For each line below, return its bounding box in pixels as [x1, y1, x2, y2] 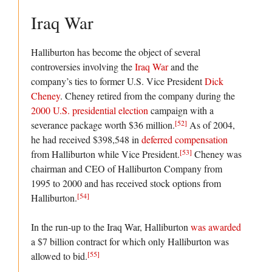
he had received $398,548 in [31, 133, 141, 146]
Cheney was [192, 148, 242, 161]
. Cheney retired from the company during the [60, 89, 235, 103]
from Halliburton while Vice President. [31, 148, 180, 161]
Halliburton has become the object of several [31, 46, 200, 59]
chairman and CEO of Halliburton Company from [31, 162, 222, 175]
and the [168, 60, 199, 73]
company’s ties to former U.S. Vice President [31, 75, 205, 88]
